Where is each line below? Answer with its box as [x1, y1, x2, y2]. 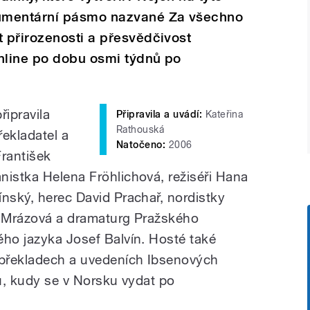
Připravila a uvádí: [116, 108, 203, 120]
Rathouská [116, 123, 165, 135]
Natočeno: [116, 138, 166, 150]
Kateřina [202, 108, 244, 120]
